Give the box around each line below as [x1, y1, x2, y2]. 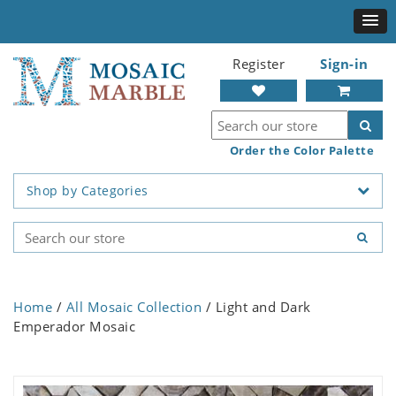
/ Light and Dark [202, 298, 311, 316]
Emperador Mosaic [13, 317, 135, 336]
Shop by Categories [26, 182, 148, 200]
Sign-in [320, 55, 369, 72]
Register [232, 55, 285, 72]
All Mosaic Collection [65, 298, 202, 316]
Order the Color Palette [229, 142, 374, 158]
